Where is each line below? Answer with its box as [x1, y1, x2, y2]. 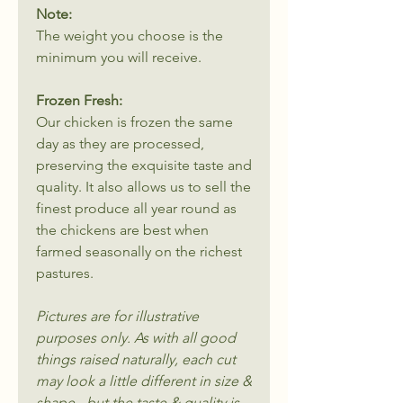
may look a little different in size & [36, 372, 252, 390]
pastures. [36, 264, 94, 282]
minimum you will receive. [36, 48, 201, 66]
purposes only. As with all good [36, 328, 236, 346]
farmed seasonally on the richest [36, 242, 242, 260]
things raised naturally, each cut [36, 350, 236, 368]
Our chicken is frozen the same [36, 112, 233, 130]
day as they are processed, [36, 134, 204, 152]
